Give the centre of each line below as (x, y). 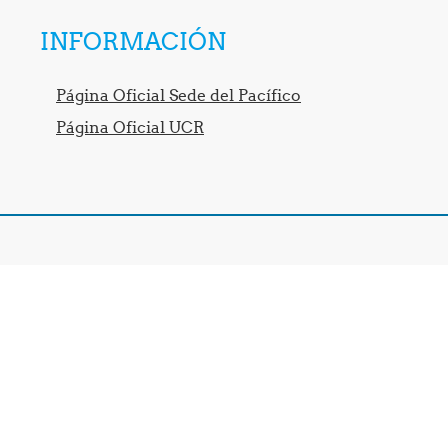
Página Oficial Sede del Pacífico (178, 95)
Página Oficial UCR (130, 127)
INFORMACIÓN (133, 41)
